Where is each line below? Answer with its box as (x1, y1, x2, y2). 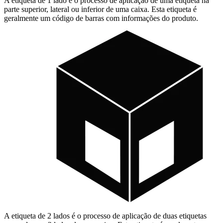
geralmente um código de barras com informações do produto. (4, 14, 198, 23)
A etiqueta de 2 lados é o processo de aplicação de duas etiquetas (4, 212, 207, 221)
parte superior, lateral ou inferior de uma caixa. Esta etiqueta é (4, 5, 197, 14)
